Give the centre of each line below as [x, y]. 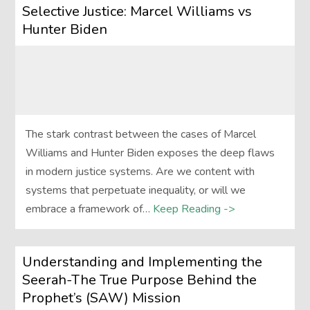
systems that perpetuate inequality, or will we [136, 191]
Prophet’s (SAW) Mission [102, 298]
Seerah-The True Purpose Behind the [140, 280]
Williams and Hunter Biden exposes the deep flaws [151, 153]
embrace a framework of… [88, 209]
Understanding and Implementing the [143, 262]
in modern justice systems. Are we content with [140, 172]
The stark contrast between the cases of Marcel [141, 135]
